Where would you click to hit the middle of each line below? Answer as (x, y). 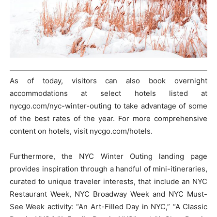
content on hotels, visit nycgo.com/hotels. (81, 131)
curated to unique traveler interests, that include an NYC (108, 182)
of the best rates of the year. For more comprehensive (108, 119)
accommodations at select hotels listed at (108, 93)
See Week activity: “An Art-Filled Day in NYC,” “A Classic (108, 207)
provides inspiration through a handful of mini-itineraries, (108, 169)
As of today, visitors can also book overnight (108, 81)
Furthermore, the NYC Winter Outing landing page (108, 156)
